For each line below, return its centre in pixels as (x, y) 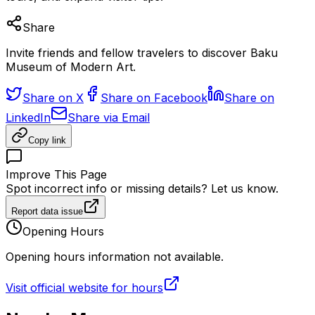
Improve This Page (56, 175)
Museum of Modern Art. (71, 67)
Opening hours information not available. (115, 257)
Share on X (53, 98)
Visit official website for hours (84, 288)
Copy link (47, 141)
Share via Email (109, 118)
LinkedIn (28, 118)
